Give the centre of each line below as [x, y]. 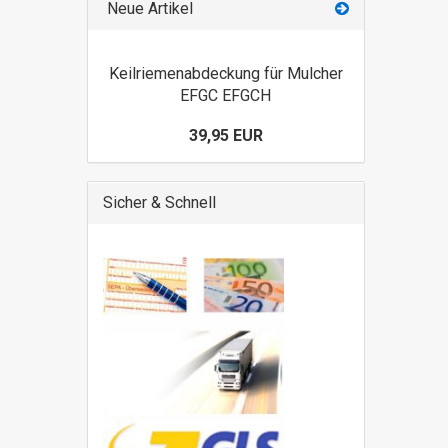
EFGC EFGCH [226, 95]
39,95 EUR [225, 135]
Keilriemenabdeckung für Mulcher [225, 73]
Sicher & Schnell [159, 202]
